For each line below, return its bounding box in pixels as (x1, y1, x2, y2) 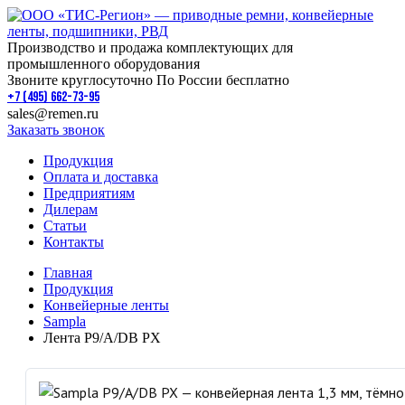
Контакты (43, 234, 104, 250)
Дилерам (43, 202, 98, 217)
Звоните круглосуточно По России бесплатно (7, 72, 289, 88)
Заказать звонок (7, 122, 105, 137)
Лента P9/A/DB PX (43, 330, 161, 345)
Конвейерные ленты (43, 297, 169, 313)
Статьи (43, 218, 87, 233)
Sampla (43, 314, 86, 329)
